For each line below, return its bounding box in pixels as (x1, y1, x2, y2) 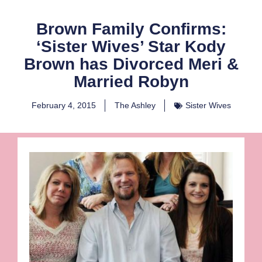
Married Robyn (73, 73, 189, 91)
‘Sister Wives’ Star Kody (36, 37, 226, 56)
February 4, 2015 (31, 101, 96, 111)
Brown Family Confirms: (36, 20, 226, 39)
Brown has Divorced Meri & (23, 55, 239, 74)
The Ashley (114, 101, 156, 111)
